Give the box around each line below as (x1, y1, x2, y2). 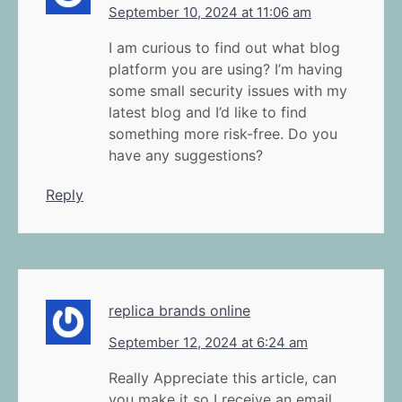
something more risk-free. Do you (109, 124, 337, 143)
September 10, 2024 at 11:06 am (109, 3, 311, 21)
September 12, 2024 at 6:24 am (109, 333, 308, 351)
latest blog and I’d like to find (109, 102, 307, 121)
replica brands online (109, 301, 250, 319)
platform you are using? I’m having (109, 59, 343, 78)
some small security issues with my (109, 81, 347, 100)
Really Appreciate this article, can (109, 368, 336, 387)
